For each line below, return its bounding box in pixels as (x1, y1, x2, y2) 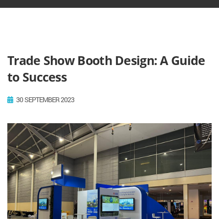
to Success (7, 68, 67, 85)
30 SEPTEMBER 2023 (15, 94, 74, 104)
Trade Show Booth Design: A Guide (7, 51, 205, 68)
